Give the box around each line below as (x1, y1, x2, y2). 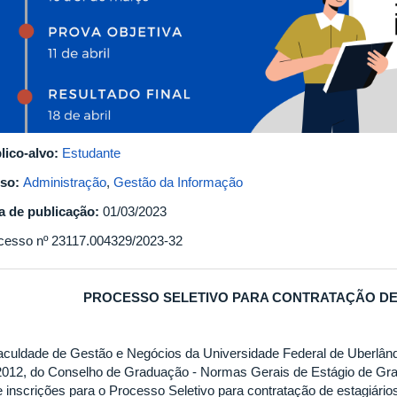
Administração (23, 174, 106, 190)
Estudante (62, 144, 121, 160)
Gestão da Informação (113, 174, 243, 190)
